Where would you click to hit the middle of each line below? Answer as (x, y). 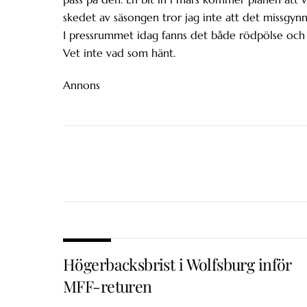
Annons (82, 85)
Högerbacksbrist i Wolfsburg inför (177, 265)
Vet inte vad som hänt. (119, 53)
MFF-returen (108, 286)
